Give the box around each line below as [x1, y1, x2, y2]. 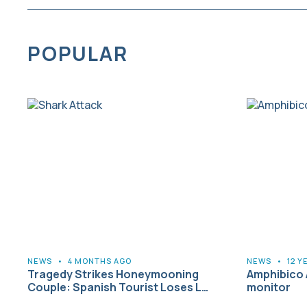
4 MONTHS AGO [68, 255, 132, 266]
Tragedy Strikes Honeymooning [27, 266, 199, 282]
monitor [247, 279, 291, 295]
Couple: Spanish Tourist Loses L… [27, 279, 208, 295]
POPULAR [27, 39, 128, 67]
